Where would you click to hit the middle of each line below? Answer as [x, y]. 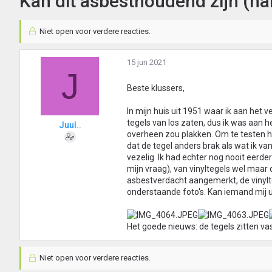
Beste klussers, [156, 88]
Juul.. [70, 125]
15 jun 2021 [147, 63]
